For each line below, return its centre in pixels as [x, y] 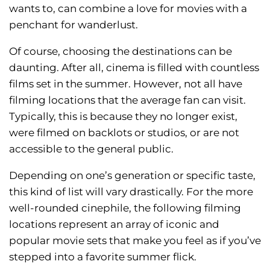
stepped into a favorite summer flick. [103, 257]
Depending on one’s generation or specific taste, [132, 176]
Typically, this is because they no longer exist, [123, 117]
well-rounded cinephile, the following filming [125, 208]
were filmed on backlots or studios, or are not [124, 133]
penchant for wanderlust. [74, 25]
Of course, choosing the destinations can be [121, 52]
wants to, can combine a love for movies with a [128, 9]
